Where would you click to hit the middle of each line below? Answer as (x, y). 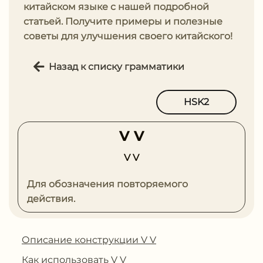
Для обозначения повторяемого (107, 184)
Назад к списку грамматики (117, 66)
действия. (51, 198)
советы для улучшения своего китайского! (128, 36)
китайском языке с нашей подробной (116, 7)
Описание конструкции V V (89, 240)
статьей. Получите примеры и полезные (123, 21)
